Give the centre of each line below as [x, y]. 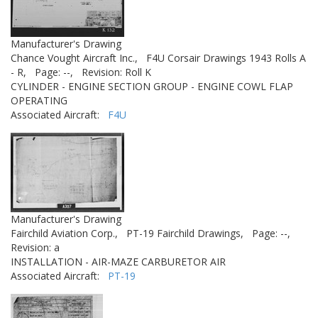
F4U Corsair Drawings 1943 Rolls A [226, 58]
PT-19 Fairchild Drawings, [185, 233]
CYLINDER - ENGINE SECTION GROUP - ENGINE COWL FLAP [152, 86]
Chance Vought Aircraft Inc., [74, 58]
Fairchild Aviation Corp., [64, 233]
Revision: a [35, 247]
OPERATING [39, 100]
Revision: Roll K [116, 72]
